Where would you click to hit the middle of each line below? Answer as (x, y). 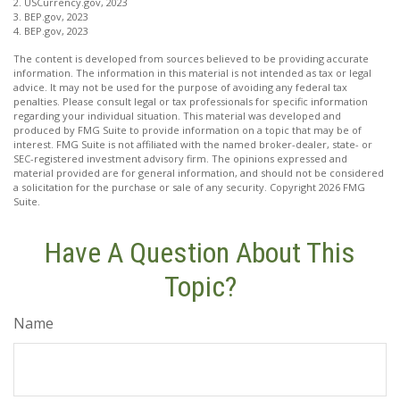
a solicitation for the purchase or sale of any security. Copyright (166, 187)
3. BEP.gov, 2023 (51, 17)
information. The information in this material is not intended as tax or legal (192, 73)
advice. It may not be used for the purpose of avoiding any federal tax (180, 87)
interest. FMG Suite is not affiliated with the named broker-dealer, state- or (193, 145)
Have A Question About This (200, 253)
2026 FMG (342, 187)
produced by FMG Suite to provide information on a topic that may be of (187, 130)
